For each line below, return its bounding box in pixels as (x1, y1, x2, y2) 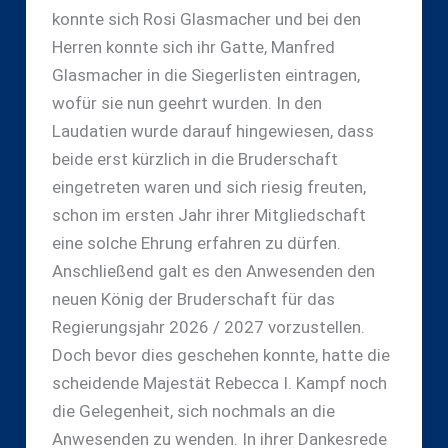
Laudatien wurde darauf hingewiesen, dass (51, 120, 374, 141)
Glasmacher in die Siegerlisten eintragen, (51, 64, 360, 85)
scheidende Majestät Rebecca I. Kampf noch (51, 372, 387, 393)
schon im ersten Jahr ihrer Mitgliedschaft (51, 204, 366, 225)
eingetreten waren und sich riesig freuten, (51, 176, 366, 197)
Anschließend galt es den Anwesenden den (51, 260, 375, 281)
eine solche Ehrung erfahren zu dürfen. (51, 232, 341, 253)
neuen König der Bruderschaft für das (51, 288, 335, 309)
